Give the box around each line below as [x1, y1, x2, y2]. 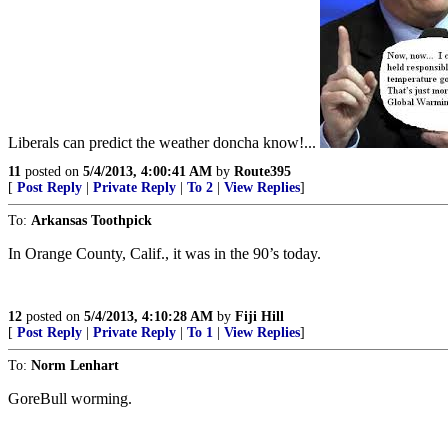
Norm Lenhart [31, 358, 119, 373]
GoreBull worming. [8, 390, 132, 407]
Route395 [234, 164, 291, 179]
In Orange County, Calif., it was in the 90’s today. [8, 245, 321, 262]
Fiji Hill [235, 309, 284, 324]
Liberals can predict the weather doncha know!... [8, 134, 320, 151]
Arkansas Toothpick [31, 213, 152, 228]
